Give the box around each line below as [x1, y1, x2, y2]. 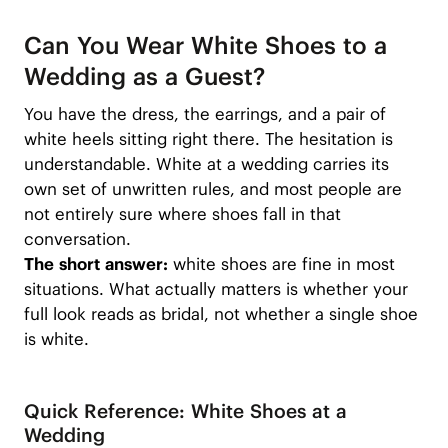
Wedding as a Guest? [23, 61, 265, 92]
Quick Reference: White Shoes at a [23, 399, 347, 424]
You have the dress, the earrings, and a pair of [23, 102, 386, 125]
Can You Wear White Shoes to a [23, 30, 387, 61]
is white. [23, 327, 89, 350]
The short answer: [23, 252, 173, 275]
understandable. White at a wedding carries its [23, 152, 389, 175]
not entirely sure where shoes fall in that [23, 202, 341, 225]
